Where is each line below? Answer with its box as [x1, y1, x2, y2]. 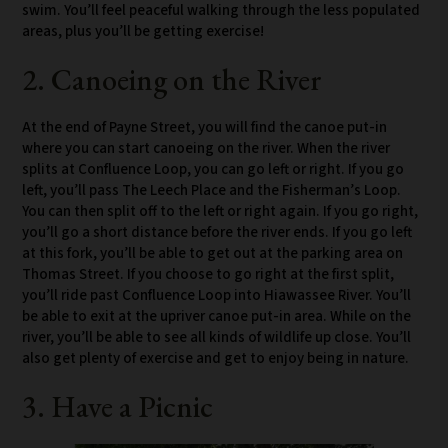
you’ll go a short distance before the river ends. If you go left [22, 221, 412, 243]
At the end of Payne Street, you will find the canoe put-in [22, 116, 387, 138]
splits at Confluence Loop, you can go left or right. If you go [22, 158, 404, 180]
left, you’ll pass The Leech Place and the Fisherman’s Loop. [22, 179, 401, 201]
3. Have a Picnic [22, 386, 213, 426]
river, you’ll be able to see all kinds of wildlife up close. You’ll [22, 326, 411, 348]
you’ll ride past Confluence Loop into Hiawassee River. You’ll [22, 284, 411, 306]
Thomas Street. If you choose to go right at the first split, [22, 263, 394, 285]
